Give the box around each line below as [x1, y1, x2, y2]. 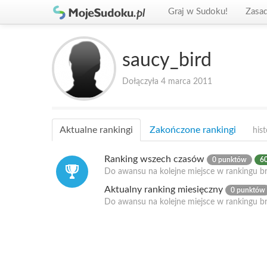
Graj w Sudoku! [168, 7, 228, 16]
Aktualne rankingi [60, 125, 133, 135]
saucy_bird [122, 51, 212, 70]
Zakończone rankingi [150, 125, 236, 135]
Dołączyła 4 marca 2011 [122, 77, 212, 86]
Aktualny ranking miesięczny [104, 185, 225, 194]
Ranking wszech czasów [104, 154, 207, 164]
